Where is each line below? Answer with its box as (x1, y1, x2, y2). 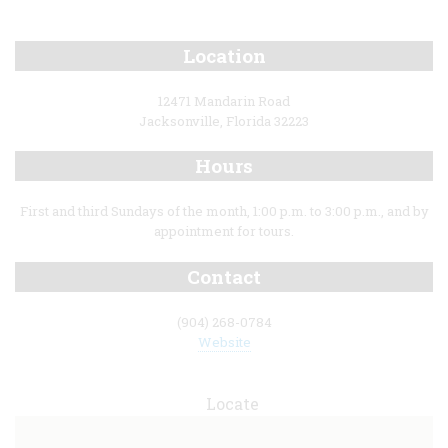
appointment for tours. (154, 222, 294, 241)
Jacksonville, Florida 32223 (139, 112, 309, 131)
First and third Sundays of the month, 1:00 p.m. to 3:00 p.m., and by (19, 202, 429, 221)
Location (182, 42, 266, 68)
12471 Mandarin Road (158, 91, 290, 110)
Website (197, 332, 251, 351)
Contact (187, 263, 261, 289)
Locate (205, 393, 259, 415)
